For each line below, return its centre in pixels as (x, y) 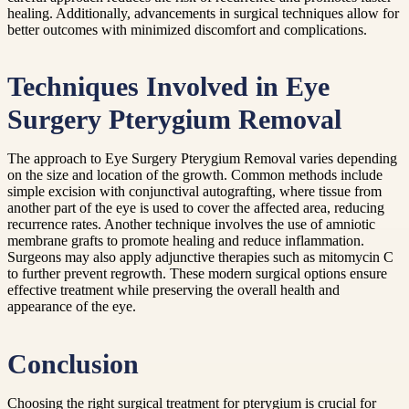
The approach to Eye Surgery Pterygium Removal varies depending (202, 159)
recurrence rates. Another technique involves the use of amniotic (191, 225)
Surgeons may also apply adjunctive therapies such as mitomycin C (200, 257)
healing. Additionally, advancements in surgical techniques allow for (203, 14)
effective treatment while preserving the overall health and (173, 290)
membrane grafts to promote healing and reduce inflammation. (186, 241)
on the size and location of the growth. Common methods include (195, 175)
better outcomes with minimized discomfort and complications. (187, 30)
